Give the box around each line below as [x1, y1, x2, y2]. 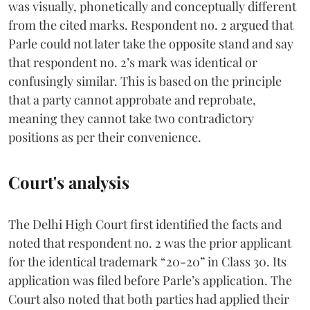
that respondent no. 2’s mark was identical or [8, 53, 257, 71]
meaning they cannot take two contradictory [8, 109, 254, 127]
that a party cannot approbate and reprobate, [8, 91, 256, 108]
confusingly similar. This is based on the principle [8, 72, 282, 89]
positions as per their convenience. [8, 128, 201, 145]
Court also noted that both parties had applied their [8, 290, 289, 307]
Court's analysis [8, 170, 129, 193]
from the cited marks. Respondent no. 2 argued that [8, 16, 293, 33]
